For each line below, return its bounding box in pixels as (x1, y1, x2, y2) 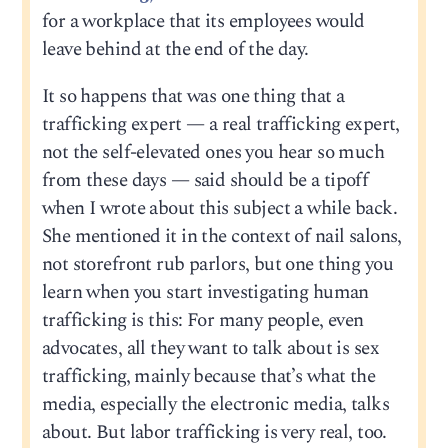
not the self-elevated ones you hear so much (41, 137, 385, 167)
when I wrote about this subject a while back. (41, 193, 397, 223)
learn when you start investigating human (41, 277, 369, 307)
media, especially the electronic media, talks (41, 389, 389, 419)
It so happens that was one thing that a (41, 81, 345, 111)
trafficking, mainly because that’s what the (41, 361, 376, 391)
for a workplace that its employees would (41, 6, 365, 36)
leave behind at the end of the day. (41, 34, 309, 64)
